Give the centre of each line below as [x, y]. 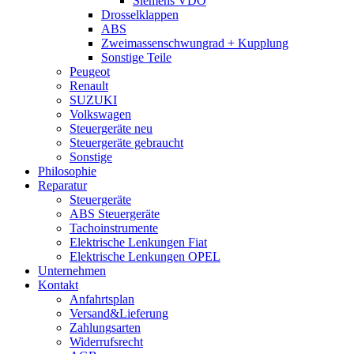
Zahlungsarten [105, 328]
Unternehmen [72, 271]
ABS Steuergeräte [115, 214]
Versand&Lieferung [119, 313]
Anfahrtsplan [102, 299]
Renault [89, 86]
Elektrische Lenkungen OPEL [145, 256]
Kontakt [58, 285]
